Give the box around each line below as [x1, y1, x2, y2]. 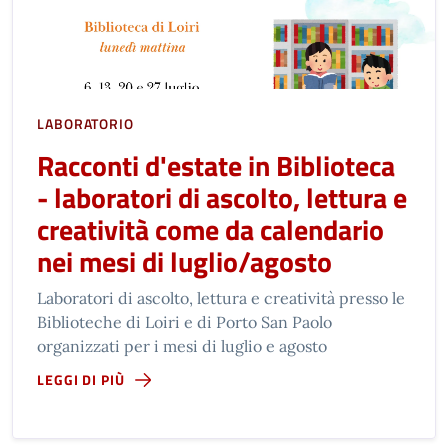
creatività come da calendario [37, 208, 384, 252]
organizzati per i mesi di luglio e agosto [37, 336, 327, 357]
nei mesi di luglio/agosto [37, 240, 332, 284]
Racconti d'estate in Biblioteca [37, 144, 395, 188]
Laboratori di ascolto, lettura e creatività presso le [37, 288, 405, 309]
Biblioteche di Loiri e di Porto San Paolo [37, 312, 332, 333]
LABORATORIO [37, 113, 134, 135]
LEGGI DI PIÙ [37, 369, 125, 391]
